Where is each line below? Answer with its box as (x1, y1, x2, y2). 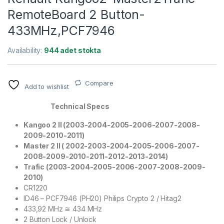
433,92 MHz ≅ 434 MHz (23, 204, 102, 213)
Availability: (7, 45, 44, 54)
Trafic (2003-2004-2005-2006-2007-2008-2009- (23, 162, 205, 171)
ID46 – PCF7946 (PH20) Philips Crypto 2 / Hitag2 (23, 193, 181, 202)
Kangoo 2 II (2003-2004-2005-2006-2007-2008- (23, 120, 200, 129)
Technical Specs (7, 101, 109, 110)
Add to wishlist (24, 82, 69, 90)
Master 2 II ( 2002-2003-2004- (23, 141, 132, 150)
